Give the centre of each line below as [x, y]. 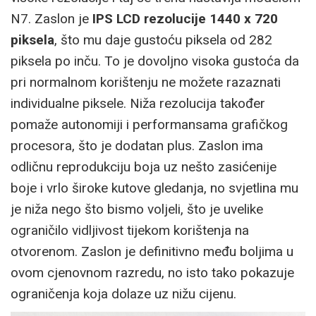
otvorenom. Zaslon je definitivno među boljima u [152, 251]
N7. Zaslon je [51, 18]
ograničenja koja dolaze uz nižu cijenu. [123, 293]
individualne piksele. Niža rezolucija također [138, 103]
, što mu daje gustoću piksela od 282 [163, 39]
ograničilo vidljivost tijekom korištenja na [130, 230]
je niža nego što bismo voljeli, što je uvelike [137, 209]
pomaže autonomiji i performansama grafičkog [149, 124]
